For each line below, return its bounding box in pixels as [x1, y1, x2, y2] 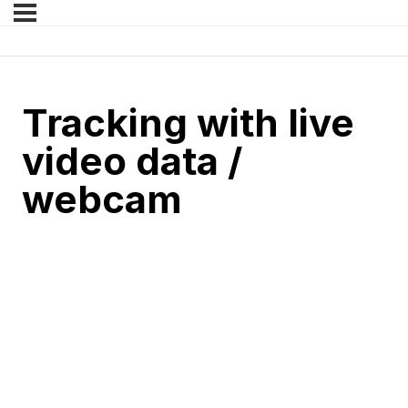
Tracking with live [22, 99, 354, 147]
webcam [22, 176, 182, 223]
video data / [22, 138, 242, 185]
